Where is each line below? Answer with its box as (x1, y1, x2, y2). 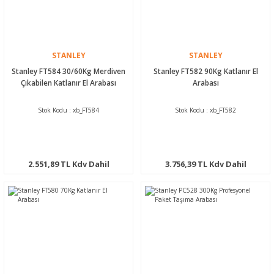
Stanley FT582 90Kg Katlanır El (153, 65, 258, 76)
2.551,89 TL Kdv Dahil (28, 158, 109, 169)
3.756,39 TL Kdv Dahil (165, 158, 246, 169)
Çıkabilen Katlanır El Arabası (21, 77, 116, 87)
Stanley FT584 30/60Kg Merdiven (12, 65, 125, 76)
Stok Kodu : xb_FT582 (175, 105, 236, 114)
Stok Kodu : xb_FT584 (38, 105, 99, 114)
